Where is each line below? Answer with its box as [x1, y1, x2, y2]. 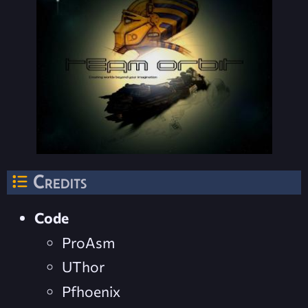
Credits [33, 170, 87, 192]
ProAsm [62, 233, 115, 251]
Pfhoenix [62, 282, 120, 300]
